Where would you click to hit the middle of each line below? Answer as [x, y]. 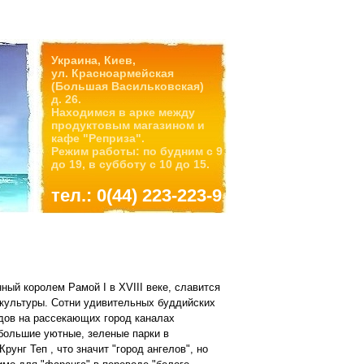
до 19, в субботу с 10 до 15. [130, 164]
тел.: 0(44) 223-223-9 [136, 195]
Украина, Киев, [93, 60]
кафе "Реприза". [98, 138]
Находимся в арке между [123, 112]
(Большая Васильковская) [128, 86]
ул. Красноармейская [113, 73]
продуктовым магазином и [128, 125]
